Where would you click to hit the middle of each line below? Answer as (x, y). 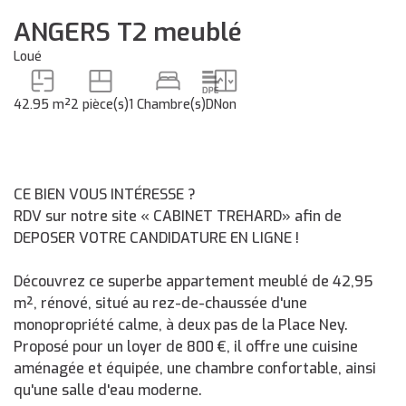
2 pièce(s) (100, 105)
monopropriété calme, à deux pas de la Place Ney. (181, 325)
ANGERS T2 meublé (128, 32)
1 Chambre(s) (167, 105)
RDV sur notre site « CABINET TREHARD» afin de (178, 216)
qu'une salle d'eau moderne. (108, 390)
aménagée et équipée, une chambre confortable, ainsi (195, 368)
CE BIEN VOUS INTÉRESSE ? (105, 194)
